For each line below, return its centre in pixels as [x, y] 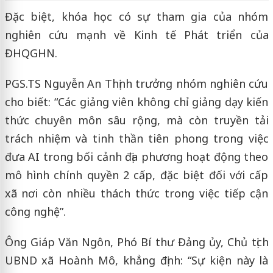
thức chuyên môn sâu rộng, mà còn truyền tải [136, 120]
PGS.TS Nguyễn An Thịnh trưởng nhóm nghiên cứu [136, 83]
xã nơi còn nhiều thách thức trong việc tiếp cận [136, 193]
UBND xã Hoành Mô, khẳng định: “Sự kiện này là [136, 260]
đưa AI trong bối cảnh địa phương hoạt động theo [136, 156]
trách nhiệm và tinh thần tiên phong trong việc [136, 138]
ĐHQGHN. [31, 53]
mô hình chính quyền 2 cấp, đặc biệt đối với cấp [136, 175]
